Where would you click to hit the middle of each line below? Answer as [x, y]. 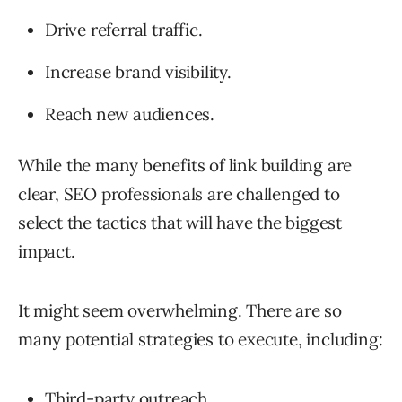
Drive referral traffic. [124, 30]
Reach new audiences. [130, 114]
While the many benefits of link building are [185, 166]
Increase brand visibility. [138, 72]
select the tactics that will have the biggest [180, 223]
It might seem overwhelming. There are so [180, 311]
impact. [47, 252]
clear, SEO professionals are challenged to [179, 194]
